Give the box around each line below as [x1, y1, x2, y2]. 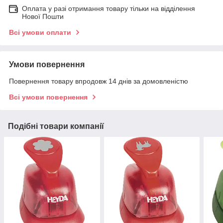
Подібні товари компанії [8, 122, 104, 131]
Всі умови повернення [9, 93, 88, 102]
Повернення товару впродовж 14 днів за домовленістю [9, 77, 188, 86]
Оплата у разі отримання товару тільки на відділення [22, 4, 195, 13]
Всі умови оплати [9, 28, 71, 37]
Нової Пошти [22, 12, 64, 21]
